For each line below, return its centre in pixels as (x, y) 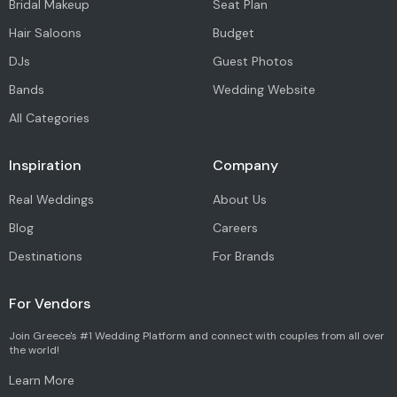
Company (245, 166)
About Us (239, 200)
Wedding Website (264, 90)
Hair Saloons (45, 33)
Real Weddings (51, 200)
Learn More (42, 381)
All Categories (49, 118)
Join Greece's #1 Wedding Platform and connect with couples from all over (197, 336)
